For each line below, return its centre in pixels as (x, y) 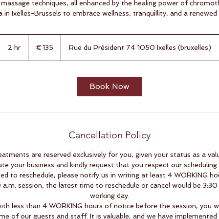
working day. (109, 196)
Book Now (109, 86)
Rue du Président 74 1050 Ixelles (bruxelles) (140, 47)
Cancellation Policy (109, 135)
